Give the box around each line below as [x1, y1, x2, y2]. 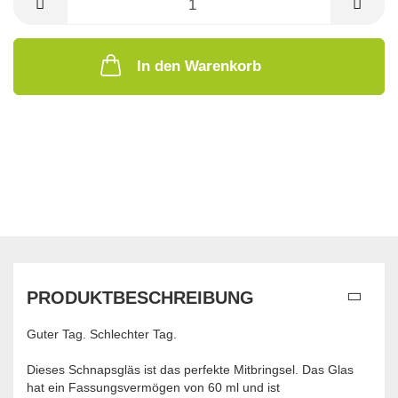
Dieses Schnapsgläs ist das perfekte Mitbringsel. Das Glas [27, 362, 354, 378]
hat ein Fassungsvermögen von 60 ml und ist [27, 380, 280, 395]
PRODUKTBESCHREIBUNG [27, 288, 254, 308]
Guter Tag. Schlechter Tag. [27, 327, 177, 342]
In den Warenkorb [137, 58, 261, 76]
